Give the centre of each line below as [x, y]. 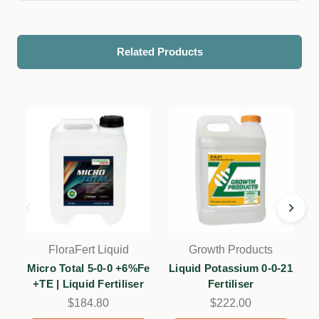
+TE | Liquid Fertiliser [88, 284]
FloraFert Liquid [88, 250]
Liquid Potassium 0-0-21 [231, 268]
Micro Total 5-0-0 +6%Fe [88, 268]
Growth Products [231, 250]
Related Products [159, 52]
